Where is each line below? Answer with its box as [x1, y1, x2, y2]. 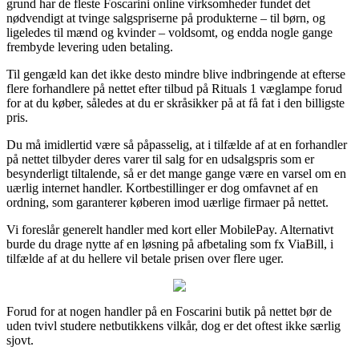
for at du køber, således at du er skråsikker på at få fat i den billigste [6, 95, 345, 110]
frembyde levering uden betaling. [6, 39, 173, 54]
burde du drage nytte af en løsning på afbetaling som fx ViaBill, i [6, 236, 333, 251]
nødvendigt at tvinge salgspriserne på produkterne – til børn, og [6, 10, 325, 25]
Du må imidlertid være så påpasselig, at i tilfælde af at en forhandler [6, 137, 347, 151]
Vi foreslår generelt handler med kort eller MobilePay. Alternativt [6, 222, 333, 236]
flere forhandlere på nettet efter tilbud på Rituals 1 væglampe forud [6, 81, 342, 95]
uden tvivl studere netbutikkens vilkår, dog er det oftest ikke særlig [6, 318, 341, 333]
